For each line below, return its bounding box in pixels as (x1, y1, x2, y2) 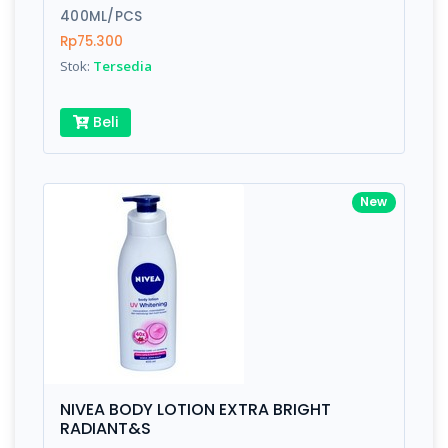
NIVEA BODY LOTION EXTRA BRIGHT (60, 398, 331, 422)
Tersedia (93, 57, 152, 76)
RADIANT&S (60, 417, 151, 441)
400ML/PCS (60, 7, 143, 27)
